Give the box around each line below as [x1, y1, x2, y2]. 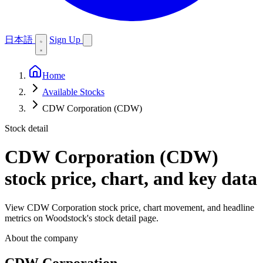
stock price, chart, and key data [5, 168, 257, 190]
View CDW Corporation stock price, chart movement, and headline [5, 202, 254, 213]
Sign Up [49, 35, 83, 45]
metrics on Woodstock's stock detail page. [5, 213, 159, 223]
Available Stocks [42, 87, 104, 97]
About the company [5, 232, 78, 243]
